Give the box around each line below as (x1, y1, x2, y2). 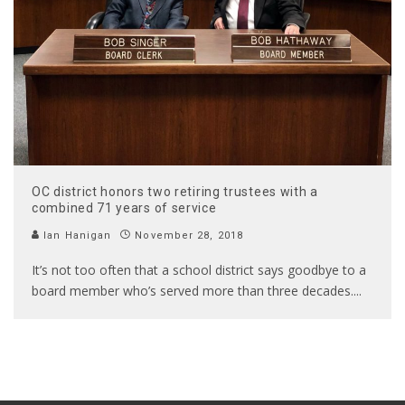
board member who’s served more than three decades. (32, 282, 353, 300)
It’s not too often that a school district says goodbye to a (32, 261, 366, 279)
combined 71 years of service (32, 201, 217, 216)
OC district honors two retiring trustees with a (32, 184, 318, 200)
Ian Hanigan (40, 230, 112, 242)
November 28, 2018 (135, 230, 244, 242)
